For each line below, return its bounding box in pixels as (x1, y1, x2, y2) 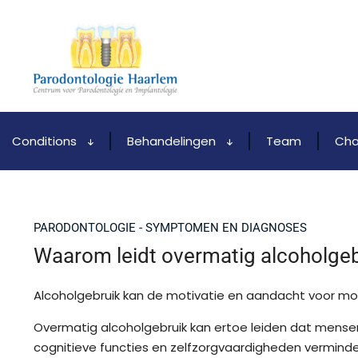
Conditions (12, 133, 80, 149)
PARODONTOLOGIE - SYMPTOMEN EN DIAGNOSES (34, 221, 307, 235)
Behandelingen (127, 133, 219, 149)
